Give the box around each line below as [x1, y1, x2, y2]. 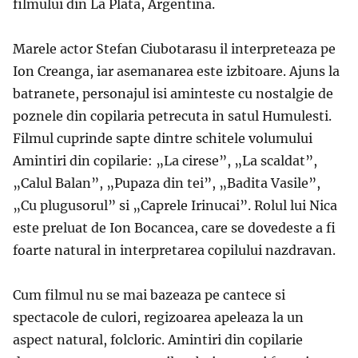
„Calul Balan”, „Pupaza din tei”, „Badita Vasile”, [13, 174, 320, 191]
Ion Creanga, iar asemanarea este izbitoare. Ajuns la [13, 62, 340, 79]
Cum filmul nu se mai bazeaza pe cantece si [13, 286, 285, 303]
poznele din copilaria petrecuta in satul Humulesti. [13, 107, 332, 124]
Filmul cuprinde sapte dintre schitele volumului [13, 129, 312, 146]
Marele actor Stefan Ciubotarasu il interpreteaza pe [13, 40, 336, 57]
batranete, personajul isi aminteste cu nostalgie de [13, 85, 333, 101]
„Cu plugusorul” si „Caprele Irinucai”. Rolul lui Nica [13, 197, 337, 213]
